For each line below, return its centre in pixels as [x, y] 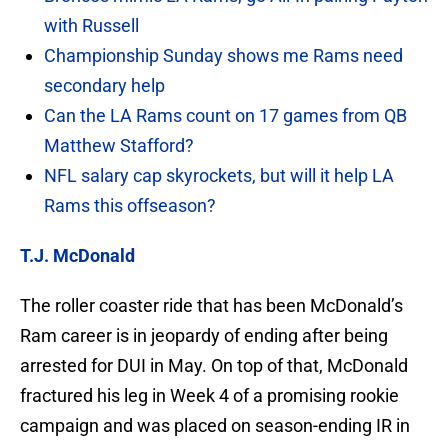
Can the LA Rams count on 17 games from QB [225, 116]
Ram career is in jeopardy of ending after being [204, 336]
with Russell [91, 26]
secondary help [104, 86]
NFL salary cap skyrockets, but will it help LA [219, 176]
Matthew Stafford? [119, 146]
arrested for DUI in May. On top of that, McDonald [214, 366]
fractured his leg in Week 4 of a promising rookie [209, 396]
